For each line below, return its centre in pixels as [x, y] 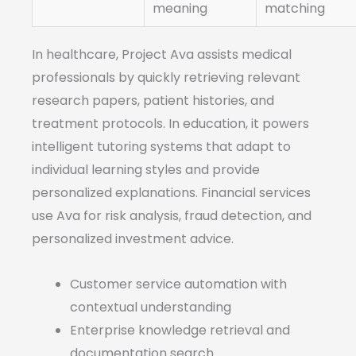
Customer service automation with [178, 284]
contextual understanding [151, 308]
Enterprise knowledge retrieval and [180, 331]
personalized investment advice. [133, 239]
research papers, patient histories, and [153, 101]
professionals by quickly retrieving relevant [166, 78]
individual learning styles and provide [146, 170]
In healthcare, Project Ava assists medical [162, 55]
